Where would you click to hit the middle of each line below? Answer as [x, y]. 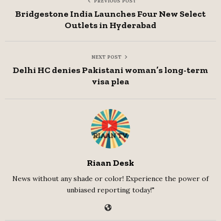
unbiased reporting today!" [110, 190]
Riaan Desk [110, 163]
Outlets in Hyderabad [110, 25]
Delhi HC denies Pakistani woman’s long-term [110, 70]
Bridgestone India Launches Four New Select [110, 14]
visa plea [110, 81]
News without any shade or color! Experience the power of [110, 178]
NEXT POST [106, 57]
